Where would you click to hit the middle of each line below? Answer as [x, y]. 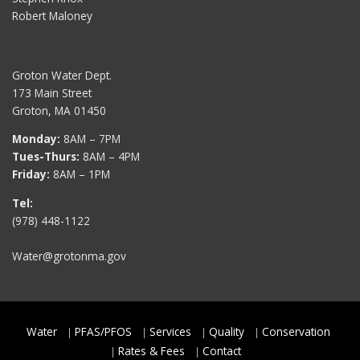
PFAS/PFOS [103, 332]
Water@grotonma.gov [69, 256]
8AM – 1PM [80, 174]
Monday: [36, 139]
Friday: [31, 174]
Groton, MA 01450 [59, 110]
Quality [226, 332]
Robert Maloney [52, 16]
